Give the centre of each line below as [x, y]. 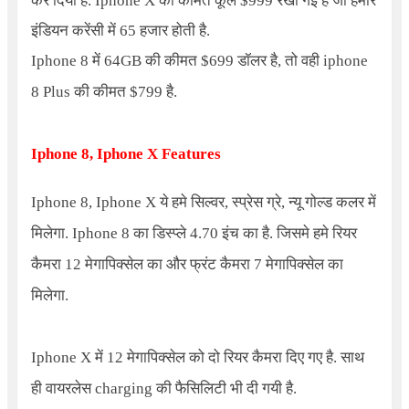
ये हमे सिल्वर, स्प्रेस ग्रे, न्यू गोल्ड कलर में [266, 202]
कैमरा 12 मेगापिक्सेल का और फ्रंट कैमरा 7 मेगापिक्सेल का [187, 264]
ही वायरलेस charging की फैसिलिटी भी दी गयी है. [163, 388]
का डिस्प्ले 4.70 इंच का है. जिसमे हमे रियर [243, 233]
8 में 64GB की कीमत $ [144, 60]
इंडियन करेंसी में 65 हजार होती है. [120, 30]
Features [191, 153]
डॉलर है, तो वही [280, 60]
